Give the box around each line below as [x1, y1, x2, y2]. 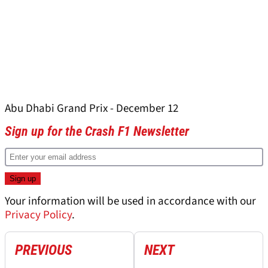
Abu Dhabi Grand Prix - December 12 [5, 100, 178, 117]
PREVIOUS [15, 242, 72, 259]
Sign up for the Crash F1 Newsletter [5, 124, 189, 139]
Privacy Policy [5, 207, 72, 224]
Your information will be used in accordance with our [5, 193, 256, 210]
